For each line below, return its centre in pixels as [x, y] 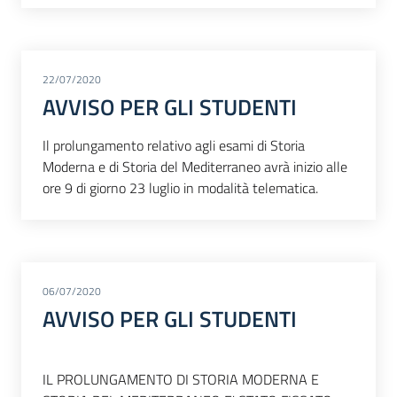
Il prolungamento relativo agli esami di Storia [174, 146]
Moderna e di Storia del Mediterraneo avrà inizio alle [195, 167]
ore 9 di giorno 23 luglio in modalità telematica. [180, 188]
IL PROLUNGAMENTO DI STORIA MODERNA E [181, 379]
